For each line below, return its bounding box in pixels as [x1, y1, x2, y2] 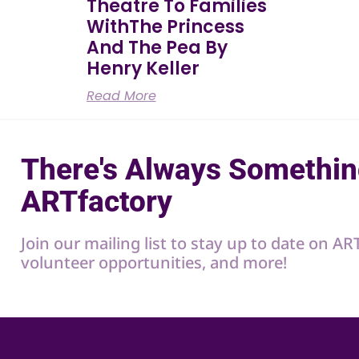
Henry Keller [86, 55, 200, 81]
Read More [86, 86, 156, 105]
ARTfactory [21, 184, 172, 219]
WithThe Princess [86, 14, 244, 39]
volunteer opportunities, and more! [21, 251, 287, 273]
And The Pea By [86, 34, 228, 60]
